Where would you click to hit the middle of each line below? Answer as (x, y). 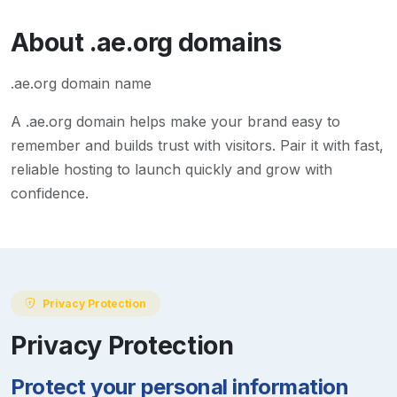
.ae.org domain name (81, 84)
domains (226, 43)
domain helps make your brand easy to (206, 122)
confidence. (50, 194)
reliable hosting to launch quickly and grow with (171, 170)
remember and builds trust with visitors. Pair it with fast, (197, 146)
